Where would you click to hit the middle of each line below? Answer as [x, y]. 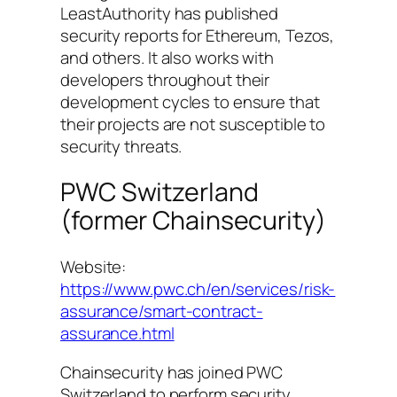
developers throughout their [165, 79]
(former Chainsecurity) [193, 221]
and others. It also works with [167, 57]
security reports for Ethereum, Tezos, [198, 35]
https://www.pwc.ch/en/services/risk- [198, 289]
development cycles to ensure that [190, 101]
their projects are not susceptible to [193, 124]
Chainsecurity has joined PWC [172, 372]
